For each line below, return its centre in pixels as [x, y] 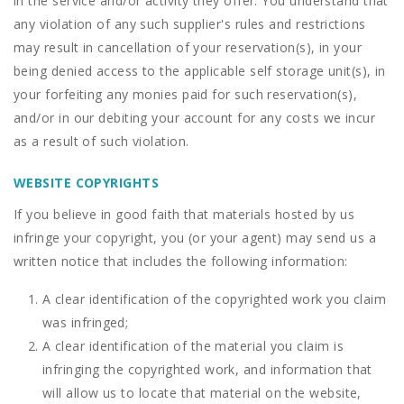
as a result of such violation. [101, 141]
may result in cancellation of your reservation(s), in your [188, 47]
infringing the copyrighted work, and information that [207, 369]
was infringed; [86, 322]
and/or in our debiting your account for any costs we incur [195, 118]
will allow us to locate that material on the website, [202, 393]
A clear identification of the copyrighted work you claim [215, 299]
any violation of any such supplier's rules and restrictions [190, 24]
